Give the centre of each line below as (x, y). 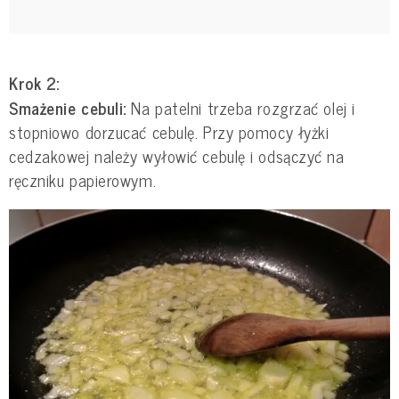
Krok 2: (34, 83)
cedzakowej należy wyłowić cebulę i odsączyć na (177, 156)
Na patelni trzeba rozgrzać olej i (240, 108)
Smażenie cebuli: (68, 108)
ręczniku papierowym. (83, 180)
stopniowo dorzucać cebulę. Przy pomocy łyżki (169, 132)
